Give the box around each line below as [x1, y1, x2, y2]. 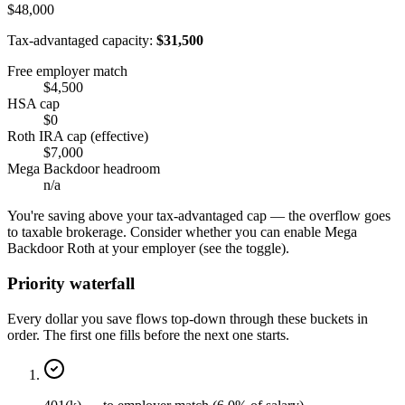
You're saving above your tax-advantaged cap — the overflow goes [7, 208, 391, 224]
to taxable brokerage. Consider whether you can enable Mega [7, 224, 357, 240]
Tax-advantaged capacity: [7, 33, 153, 49]
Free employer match [7, 63, 127, 80]
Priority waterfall [7, 273, 135, 293]
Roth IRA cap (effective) [7, 128, 148, 145]
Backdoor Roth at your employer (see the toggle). [7, 240, 289, 257]
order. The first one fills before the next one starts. [7, 326, 289, 343]
